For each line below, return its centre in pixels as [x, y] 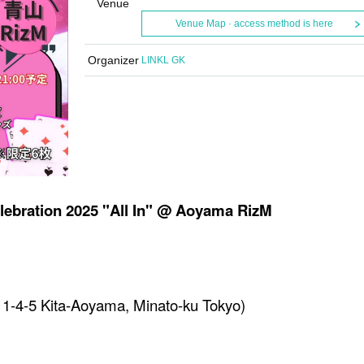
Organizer [113, 60]
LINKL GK [163, 60]
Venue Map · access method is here [254, 24]
